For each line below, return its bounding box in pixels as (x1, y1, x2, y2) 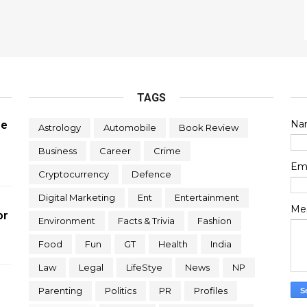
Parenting (38, 285, 82, 296)
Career (99, 145, 131, 156)
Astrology (38, 122, 81, 133)
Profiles (193, 285, 228, 296)
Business (38, 145, 77, 156)
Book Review (178, 122, 238, 133)
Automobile (103, 122, 156, 133)
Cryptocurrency (38, 169, 109, 180)
